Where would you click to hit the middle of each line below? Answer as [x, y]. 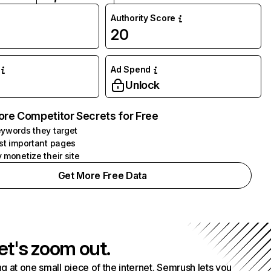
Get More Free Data [102, 175]
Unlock [143, 85]
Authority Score [143, 18]
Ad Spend [131, 69]
